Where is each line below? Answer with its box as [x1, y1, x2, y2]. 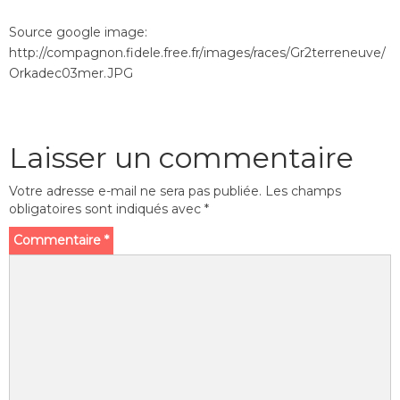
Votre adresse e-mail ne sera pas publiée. [9, 183, 262, 199]
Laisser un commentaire [9, 140, 354, 175]
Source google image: [9, 24, 147, 40]
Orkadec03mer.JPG [9, 65, 133, 81]
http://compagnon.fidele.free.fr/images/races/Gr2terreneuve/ [9, 45, 386, 61]
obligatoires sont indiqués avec [9, 201, 204, 217]
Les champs [265, 183, 341, 199]
